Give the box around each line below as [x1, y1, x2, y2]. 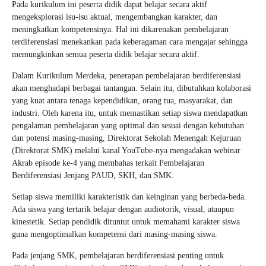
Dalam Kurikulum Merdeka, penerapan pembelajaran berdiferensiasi [12, 71, 241, 80]
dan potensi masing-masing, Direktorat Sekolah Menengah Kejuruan [12, 133, 241, 142]
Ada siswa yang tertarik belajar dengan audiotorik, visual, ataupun [12, 204, 234, 214]
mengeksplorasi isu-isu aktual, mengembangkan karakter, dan [12, 12, 217, 21]
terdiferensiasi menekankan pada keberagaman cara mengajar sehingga [12, 37, 248, 46]
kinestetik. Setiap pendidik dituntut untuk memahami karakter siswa [12, 217, 240, 226]
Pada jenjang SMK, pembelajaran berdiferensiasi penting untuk [12, 251, 224, 260]
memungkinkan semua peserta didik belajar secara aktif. [12, 49, 199, 59]
